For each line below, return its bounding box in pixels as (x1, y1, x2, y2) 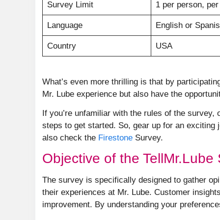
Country (47, 41, 76, 51)
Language (47, 21, 82, 30)
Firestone (98, 133, 133, 142)
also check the (42, 133, 98, 142)
